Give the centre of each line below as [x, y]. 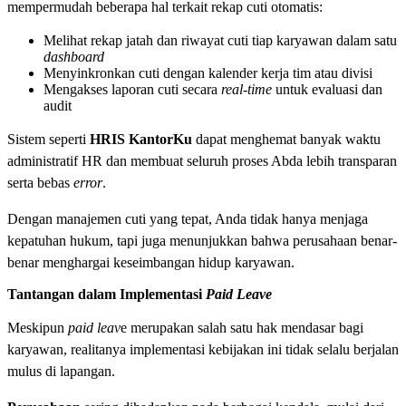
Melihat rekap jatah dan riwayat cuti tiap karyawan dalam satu [220, 41]
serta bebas [40, 183]
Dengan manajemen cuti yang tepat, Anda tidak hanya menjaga [188, 219]
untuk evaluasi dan [327, 90]
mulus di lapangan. [63, 371]
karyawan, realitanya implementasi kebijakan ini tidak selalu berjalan [203, 349]
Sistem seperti [48, 140]
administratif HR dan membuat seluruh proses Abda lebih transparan [202, 161]
